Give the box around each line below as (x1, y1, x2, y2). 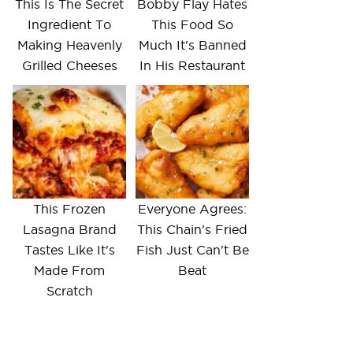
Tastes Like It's (24, 243, 115, 257)
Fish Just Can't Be (136, 243, 249, 257)
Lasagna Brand (22, 222, 117, 236)
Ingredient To (28, 17, 111, 32)
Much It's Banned (138, 38, 247, 52)
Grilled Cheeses (21, 58, 117, 72)
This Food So (151, 17, 233, 32)
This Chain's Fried (137, 222, 247, 236)
